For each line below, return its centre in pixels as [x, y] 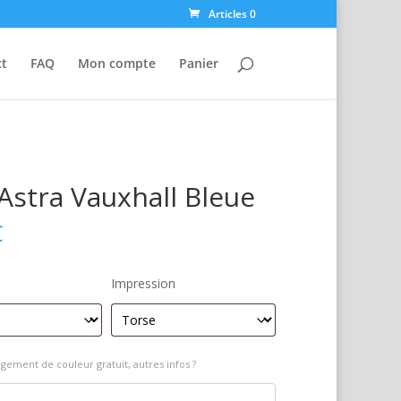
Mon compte [117, 63]
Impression [143, 283]
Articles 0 [232, 14]
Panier [199, 63]
